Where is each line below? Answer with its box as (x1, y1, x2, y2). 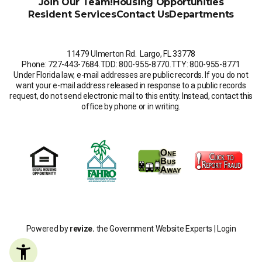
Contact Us (116, 9, 170, 20)
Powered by (26, 224, 70, 233)
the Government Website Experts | (94, 224, 217, 233)
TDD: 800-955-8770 (100, 60, 170, 69)
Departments (169, 9, 234, 20)
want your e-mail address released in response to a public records (16, 81, 246, 90)
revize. (70, 224, 95, 233)
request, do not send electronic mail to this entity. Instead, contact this (9, 91, 253, 101)
